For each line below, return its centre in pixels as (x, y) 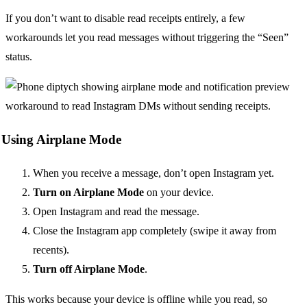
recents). (51, 249)
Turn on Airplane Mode (88, 192)
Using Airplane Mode (61, 139)
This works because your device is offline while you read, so (136, 299)
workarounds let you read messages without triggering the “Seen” (147, 38)
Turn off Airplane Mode (89, 269)
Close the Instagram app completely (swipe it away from (155, 230)
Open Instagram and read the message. (116, 211)
